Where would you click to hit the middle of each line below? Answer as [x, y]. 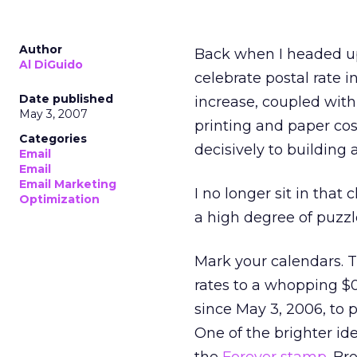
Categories [53, 139]
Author [41, 49]
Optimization [59, 199]
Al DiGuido [51, 65]
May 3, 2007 [53, 114]
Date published [66, 99]
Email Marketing [68, 184]
